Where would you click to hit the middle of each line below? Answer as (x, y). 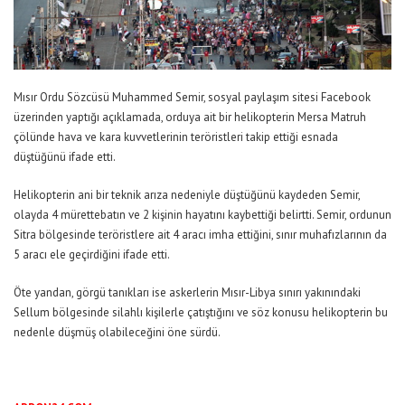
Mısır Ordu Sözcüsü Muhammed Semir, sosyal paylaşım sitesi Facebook (192, 98)
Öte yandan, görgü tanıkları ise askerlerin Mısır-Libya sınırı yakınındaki (187, 293)
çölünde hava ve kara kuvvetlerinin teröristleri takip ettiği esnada (176, 137)
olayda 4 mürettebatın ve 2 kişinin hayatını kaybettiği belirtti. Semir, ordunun (202, 215)
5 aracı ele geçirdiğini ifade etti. (92, 255)
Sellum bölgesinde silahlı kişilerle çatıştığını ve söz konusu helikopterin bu (201, 313)
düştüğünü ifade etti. (65, 157)
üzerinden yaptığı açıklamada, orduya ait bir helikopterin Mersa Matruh (190, 118)
